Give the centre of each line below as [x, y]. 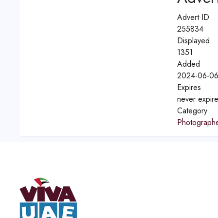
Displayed [193, 41]
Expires [189, 87]
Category [192, 111]
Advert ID [193, 17]
